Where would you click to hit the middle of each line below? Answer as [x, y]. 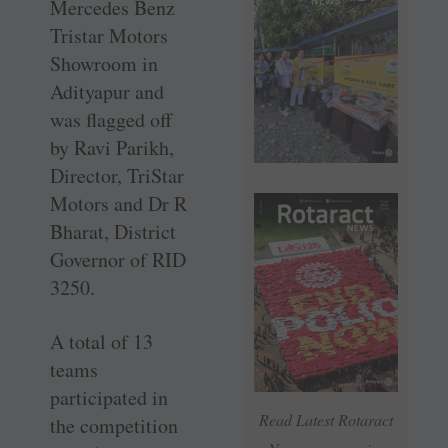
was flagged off [111, 119]
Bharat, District [113, 231]
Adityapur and [107, 91]
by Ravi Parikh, [112, 147]
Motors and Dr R [118, 203]
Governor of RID [118, 259]
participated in [109, 397]
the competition [114, 425]
